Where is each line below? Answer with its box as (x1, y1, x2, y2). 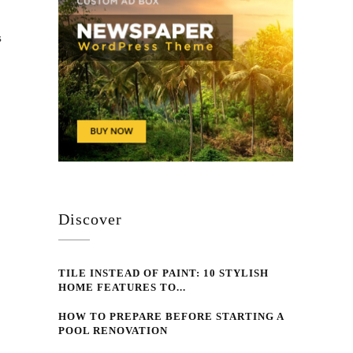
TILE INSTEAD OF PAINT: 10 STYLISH (58, 267, 269, 280)
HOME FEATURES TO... (58, 281, 187, 294)
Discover (58, 210, 123, 229)
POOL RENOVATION (58, 325, 169, 337)
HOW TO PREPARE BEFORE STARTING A (58, 310, 284, 323)
